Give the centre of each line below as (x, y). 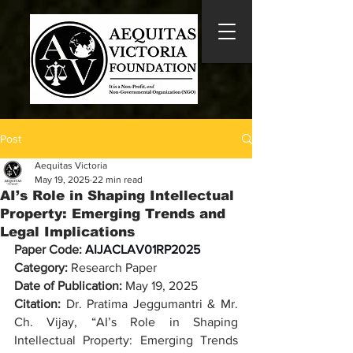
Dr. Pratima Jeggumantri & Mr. (152, 304)
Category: (41, 268)
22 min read (117, 180)
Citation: (40, 304)
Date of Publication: (70, 286)
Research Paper (112, 268)
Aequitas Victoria (71, 165)
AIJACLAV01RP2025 (143, 249)
